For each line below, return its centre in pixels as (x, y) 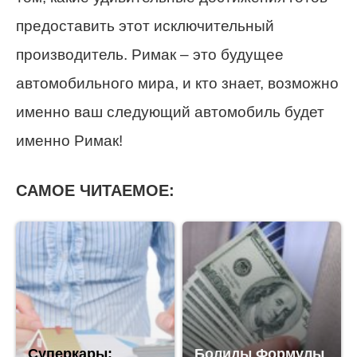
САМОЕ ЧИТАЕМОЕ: (95, 191)
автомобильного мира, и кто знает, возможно (177, 84)
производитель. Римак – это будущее (150, 55)
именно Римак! (69, 141)
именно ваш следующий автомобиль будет (170, 112)
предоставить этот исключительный (145, 26)
